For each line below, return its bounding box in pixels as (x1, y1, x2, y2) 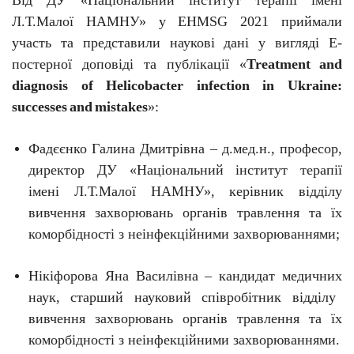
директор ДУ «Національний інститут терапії (28, 162, 342, 179)
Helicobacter (106, 77, 184, 94)
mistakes (95, 99, 148, 115)
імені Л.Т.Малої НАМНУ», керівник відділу (28, 183, 342, 200)
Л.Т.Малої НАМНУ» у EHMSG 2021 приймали (12, 13, 342, 30)
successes (12, 99, 67, 115)
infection (196, 77, 250, 94)
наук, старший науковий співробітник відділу (28, 289, 336, 306)
